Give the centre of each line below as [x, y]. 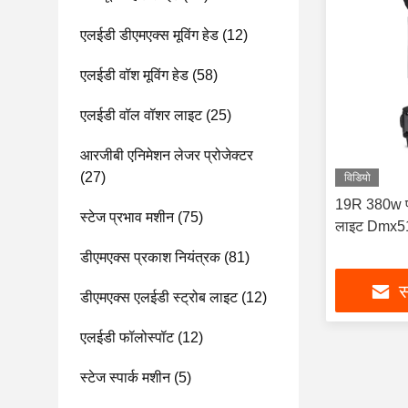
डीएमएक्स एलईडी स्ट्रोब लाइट [159, 297]
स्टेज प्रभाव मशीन [127, 217]
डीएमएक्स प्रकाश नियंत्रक [150, 257]
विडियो [357, 178]
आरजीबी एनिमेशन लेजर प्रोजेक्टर [167, 155]
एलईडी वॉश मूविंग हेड [134, 75]
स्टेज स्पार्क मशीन [125, 377]
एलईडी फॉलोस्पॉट [127, 337]
